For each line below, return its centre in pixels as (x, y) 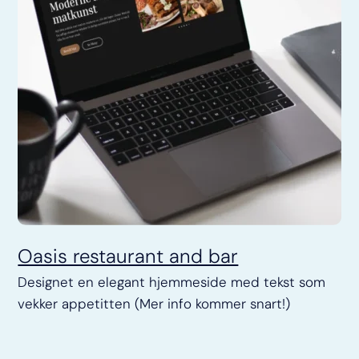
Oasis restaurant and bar (128, 256)
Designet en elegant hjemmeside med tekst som (172, 282)
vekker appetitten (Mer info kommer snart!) (154, 303)
